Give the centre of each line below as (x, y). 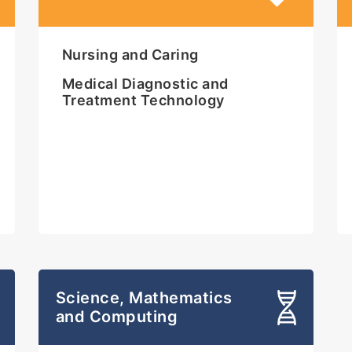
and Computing (117, 317)
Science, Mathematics (144, 298)
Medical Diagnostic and (145, 84)
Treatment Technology (143, 101)
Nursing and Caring (130, 55)
